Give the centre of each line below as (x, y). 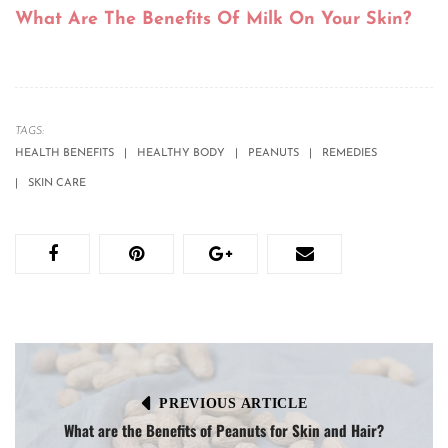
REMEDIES (349, 154)
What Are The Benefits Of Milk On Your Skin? (213, 20)
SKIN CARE (57, 184)
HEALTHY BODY (181, 154)
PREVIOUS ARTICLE (233, 403)
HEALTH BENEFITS (64, 154)
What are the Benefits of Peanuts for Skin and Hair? (224, 430)
